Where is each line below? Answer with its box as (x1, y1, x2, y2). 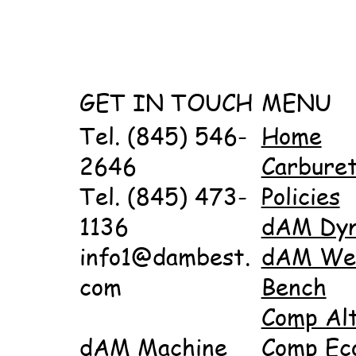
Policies (261, 181, 340, 212)
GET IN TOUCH (79, 87, 253, 118)
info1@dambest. (79, 242, 250, 273)
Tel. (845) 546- (79, 121, 247, 152)
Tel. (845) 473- (79, 181, 247, 212)
